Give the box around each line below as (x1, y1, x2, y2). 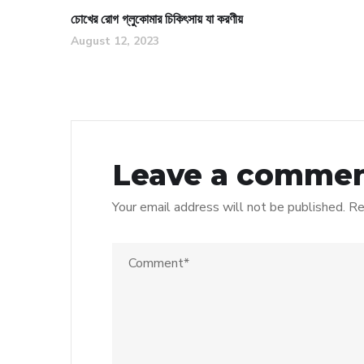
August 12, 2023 (71, 32, 159, 49)
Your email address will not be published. (112, 197, 345, 216)
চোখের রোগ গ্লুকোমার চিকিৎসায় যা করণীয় (71, 11, 243, 27)
